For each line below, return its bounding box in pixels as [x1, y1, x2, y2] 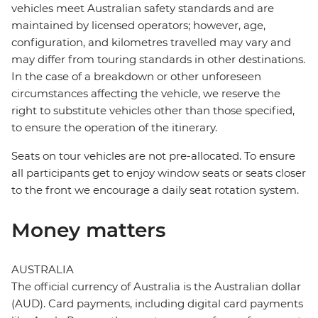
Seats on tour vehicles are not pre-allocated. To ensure [11, 149, 295, 163]
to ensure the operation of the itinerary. [11, 121, 217, 135]
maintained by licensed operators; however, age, [11, 18, 265, 33]
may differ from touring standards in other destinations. [11, 53, 305, 67]
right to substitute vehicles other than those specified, [11, 104, 295, 118]
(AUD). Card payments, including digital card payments [11, 297, 303, 311]
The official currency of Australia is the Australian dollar [11, 280, 301, 294]
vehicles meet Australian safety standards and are [11, 1, 274, 16]
